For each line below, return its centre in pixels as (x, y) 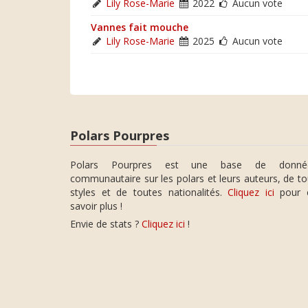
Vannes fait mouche (140, 27)
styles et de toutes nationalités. (149, 192)
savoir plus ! (96, 206)
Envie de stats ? (106, 224)
